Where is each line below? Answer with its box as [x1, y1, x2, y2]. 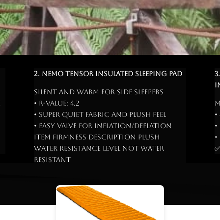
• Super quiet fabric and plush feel [33, 110, 166, 118]
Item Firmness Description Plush [33, 133, 160, 141]
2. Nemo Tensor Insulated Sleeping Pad [33, 69, 182, 78]
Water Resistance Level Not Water [33, 144, 164, 152]
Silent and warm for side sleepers [33, 87, 164, 96]
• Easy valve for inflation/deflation [33, 121, 172, 130]
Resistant [33, 155, 71, 164]
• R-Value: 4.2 [33, 99, 80, 107]
